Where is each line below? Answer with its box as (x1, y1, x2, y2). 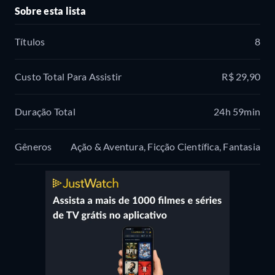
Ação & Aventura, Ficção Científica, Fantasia (70, 141, 260, 153)
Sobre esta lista (15, 4, 86, 17)
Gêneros (15, 141, 52, 153)
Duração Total (15, 106, 76, 118)
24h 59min (214, 106, 260, 118)
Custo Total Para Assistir (15, 71, 122, 83)
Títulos (15, 36, 45, 48)
